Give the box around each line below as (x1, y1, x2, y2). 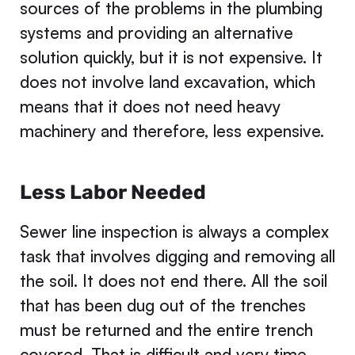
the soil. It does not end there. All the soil (19, 269, 327, 291)
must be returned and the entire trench (19, 319, 313, 340)
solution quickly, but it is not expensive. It (19, 47, 323, 68)
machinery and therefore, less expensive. (19, 120, 324, 142)
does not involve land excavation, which (19, 71, 315, 93)
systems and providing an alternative (19, 22, 293, 44)
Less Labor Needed (19, 180, 206, 204)
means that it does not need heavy (19, 96, 281, 117)
